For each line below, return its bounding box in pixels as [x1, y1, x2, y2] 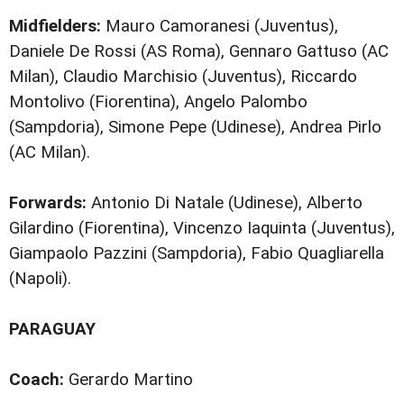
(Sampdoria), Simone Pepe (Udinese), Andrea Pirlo [9, 117, 381, 138]
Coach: [9, 370, 64, 390]
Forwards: [9, 193, 87, 214]
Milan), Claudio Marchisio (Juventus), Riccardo [9, 67, 357, 87]
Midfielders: [9, 16, 101, 37]
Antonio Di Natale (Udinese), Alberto [87, 193, 363, 214]
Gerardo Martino [64, 370, 193, 390]
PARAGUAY [9, 319, 96, 340]
